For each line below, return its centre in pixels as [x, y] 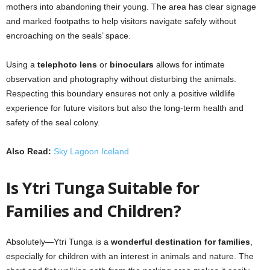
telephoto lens [67, 64]
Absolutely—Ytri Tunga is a [58, 241]
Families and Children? [94, 210]
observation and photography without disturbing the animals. [121, 79]
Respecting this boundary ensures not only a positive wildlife [121, 93]
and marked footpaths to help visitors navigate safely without [121, 21]
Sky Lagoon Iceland [91, 151]
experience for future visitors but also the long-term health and [125, 108]
